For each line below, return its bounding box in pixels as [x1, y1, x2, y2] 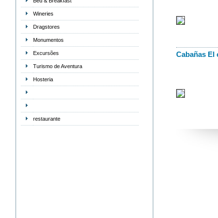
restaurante [33, 116, 60, 122]
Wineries [33, 11, 54, 17]
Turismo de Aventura [33, 63, 82, 69]
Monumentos [33, 37, 64, 43]
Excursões [33, 50, 59, 56]
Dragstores [33, 24, 60, 30]
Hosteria [33, 76, 53, 82]
